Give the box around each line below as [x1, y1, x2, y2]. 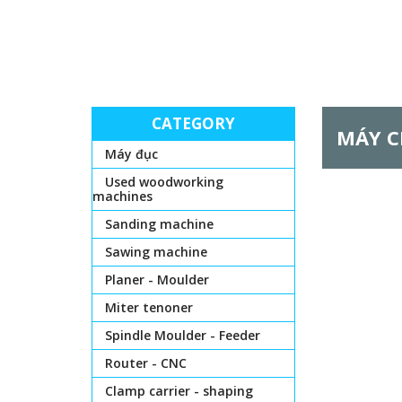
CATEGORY [152, 113, 236, 134]
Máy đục [105, 145, 158, 162]
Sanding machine [105, 215, 214, 232]
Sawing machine [105, 243, 207, 260]
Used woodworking [105, 173, 223, 190]
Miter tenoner [105, 299, 193, 316]
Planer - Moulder [105, 271, 209, 288]
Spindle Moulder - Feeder [105, 327, 260, 344]
